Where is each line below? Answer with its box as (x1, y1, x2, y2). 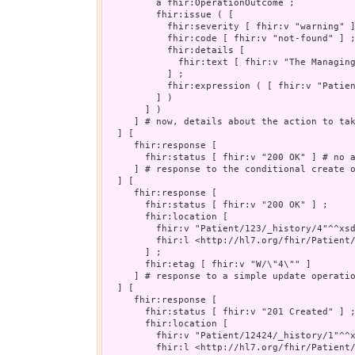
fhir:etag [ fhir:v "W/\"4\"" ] (106, 258, 311, 269)
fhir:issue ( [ (106, 9, 234, 20)
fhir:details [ (106, 44, 245, 55)
